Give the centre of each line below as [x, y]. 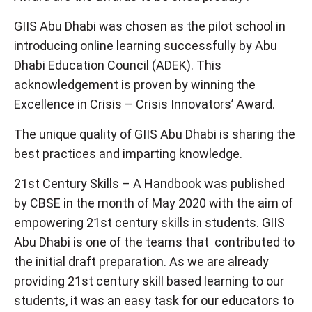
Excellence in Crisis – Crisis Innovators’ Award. [145, 104]
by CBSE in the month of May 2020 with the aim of [154, 203]
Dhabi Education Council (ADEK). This [118, 65]
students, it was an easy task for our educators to [154, 300]
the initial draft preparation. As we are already [141, 261]
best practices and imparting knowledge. [130, 153]
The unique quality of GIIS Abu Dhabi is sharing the [155, 134]
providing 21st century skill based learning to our [149, 281]
